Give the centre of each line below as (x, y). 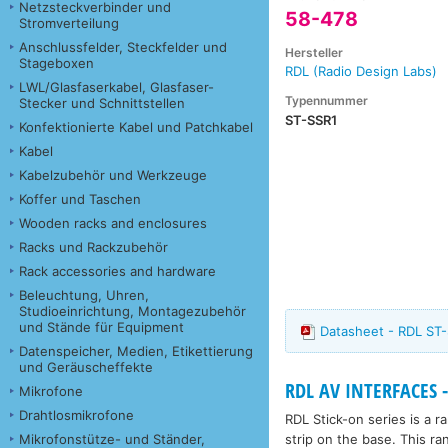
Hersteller (314, 53)
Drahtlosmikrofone (76, 414)
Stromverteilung (69, 22)
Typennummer (327, 100)
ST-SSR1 (311, 119)
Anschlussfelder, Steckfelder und (123, 46)
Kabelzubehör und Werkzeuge (113, 174)
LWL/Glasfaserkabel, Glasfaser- (116, 86)
